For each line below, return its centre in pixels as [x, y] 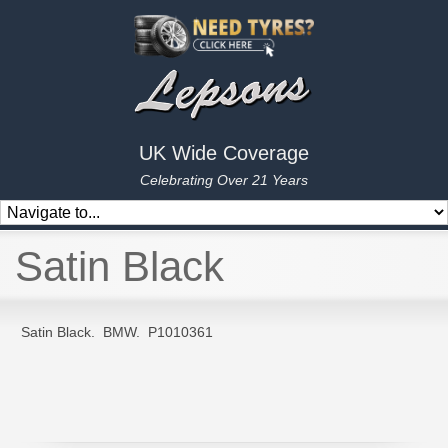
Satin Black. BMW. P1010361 [117, 332]
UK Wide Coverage [224, 153]
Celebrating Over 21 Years [224, 180]
